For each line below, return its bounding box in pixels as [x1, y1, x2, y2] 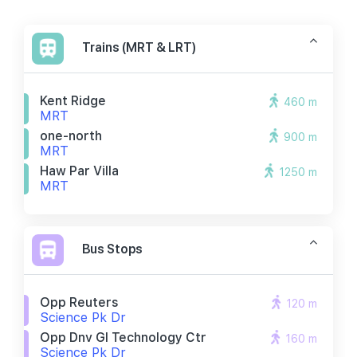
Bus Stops [82, 240, 143, 257]
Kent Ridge [40, 93, 106, 108]
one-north [40, 128, 102, 143]
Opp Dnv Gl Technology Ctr [40, 330, 206, 345]
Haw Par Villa [40, 163, 119, 178]
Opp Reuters [40, 295, 119, 310]
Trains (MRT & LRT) [82, 38, 196, 56]
